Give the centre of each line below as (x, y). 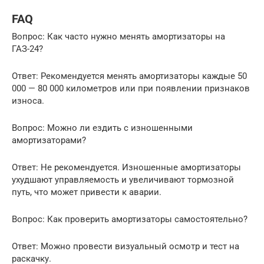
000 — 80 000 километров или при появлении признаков (131, 89)
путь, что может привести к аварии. (87, 192)
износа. (28, 101)
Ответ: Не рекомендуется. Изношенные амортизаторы (126, 168)
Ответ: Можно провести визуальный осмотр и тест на (126, 247)
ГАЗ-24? (27, 49)
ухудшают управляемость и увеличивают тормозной (123, 180)
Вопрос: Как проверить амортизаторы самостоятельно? (130, 220)
